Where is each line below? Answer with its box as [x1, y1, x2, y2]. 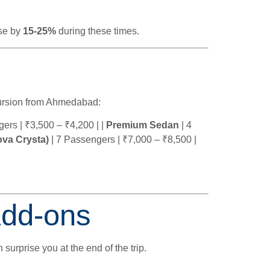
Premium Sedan [106, 120, 179, 131]
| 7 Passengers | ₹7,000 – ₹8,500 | [49, 134, 196, 145]
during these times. [56, 26, 139, 37]
